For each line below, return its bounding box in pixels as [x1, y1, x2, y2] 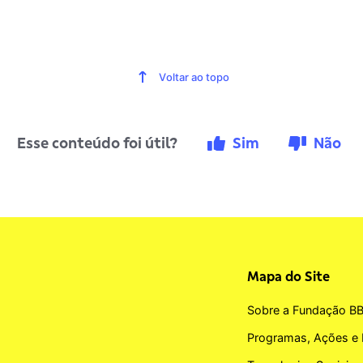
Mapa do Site [246, 268, 330, 284]
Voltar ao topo [159, 70, 230, 83]
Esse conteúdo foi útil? [17, 134, 181, 152]
